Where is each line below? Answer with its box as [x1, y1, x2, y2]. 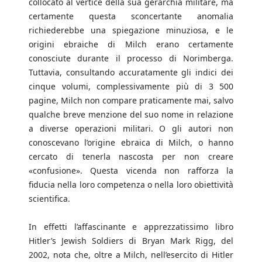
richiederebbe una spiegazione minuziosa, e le [29, 25, 233, 36]
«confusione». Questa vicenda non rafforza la [29, 165, 233, 177]
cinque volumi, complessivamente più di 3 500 [29, 81, 233, 92]
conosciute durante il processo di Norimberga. [29, 53, 233, 64]
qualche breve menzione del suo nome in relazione [29, 109, 233, 120]
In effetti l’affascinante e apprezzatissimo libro [29, 221, 233, 233]
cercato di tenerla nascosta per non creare [29, 151, 233, 163]
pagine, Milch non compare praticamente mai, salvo [29, 95, 233, 106]
